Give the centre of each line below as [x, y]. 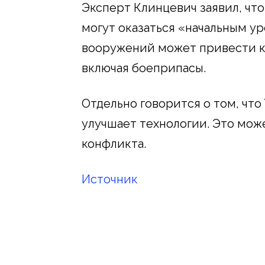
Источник [110, 180]
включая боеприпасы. [144, 68]
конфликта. [114, 144]
